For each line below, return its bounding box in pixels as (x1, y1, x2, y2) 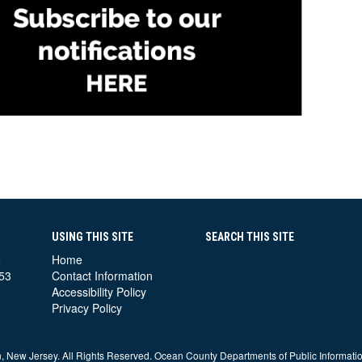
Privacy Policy (52, 300, 122, 316)
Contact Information (52, 267, 153, 284)
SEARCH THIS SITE (205, 230, 294, 243)
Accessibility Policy (52, 284, 146, 300)
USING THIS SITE (52, 230, 133, 243)
